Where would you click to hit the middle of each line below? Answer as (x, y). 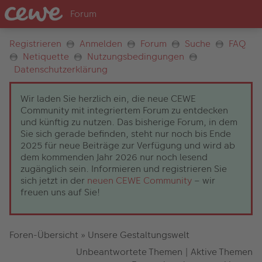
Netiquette (46, 57)
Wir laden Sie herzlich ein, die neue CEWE (108, 99)
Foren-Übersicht (44, 235)
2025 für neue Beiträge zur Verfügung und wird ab (128, 146)
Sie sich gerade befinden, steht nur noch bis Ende (126, 134)
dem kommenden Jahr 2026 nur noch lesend (114, 157)
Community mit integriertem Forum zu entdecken (124, 111)
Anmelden (101, 44)
